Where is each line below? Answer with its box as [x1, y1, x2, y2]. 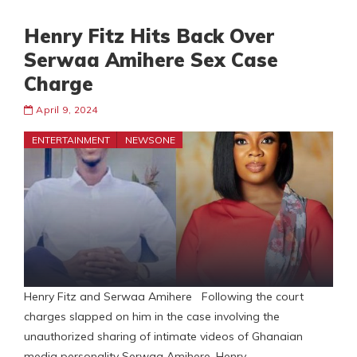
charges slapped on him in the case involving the [24, 309, 280, 324]
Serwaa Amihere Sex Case [24, 48, 278, 73]
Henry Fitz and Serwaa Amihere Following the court [24, 289, 304, 304]
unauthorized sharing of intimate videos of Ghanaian [24, 329, 303, 344]
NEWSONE [125, 134, 175, 147]
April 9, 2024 [36, 104, 98, 116]
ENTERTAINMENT [32, 134, 110, 147]
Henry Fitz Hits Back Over [24, 24, 274, 49]
